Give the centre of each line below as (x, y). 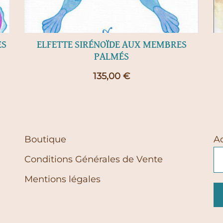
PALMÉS (111, 56)
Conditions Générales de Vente (94, 159)
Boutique (45, 139)
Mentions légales (62, 179)
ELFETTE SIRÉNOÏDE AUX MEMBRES (111, 45)
